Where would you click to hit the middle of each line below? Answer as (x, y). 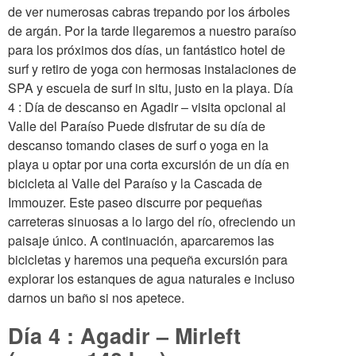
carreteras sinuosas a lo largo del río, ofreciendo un (152, 221)
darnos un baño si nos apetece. (96, 298)
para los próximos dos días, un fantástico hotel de (147, 50)
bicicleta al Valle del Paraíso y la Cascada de (135, 183)
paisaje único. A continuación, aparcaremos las (141, 240)
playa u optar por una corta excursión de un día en (149, 164)
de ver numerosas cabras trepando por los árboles (149, 12)
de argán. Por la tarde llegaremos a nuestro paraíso (152, 31)
